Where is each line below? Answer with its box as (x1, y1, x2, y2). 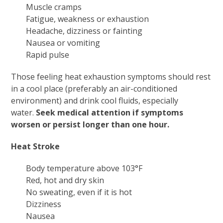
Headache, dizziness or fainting (26, 25, 143, 36)
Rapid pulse (26, 49, 70, 60)
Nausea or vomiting (26, 37, 101, 48)
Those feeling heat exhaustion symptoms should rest (11, 71, 211, 82)
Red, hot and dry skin (26, 174, 105, 186)
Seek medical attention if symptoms (36, 107, 184, 118)
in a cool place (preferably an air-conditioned (11, 83, 178, 94)
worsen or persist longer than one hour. (11, 118, 170, 130)
